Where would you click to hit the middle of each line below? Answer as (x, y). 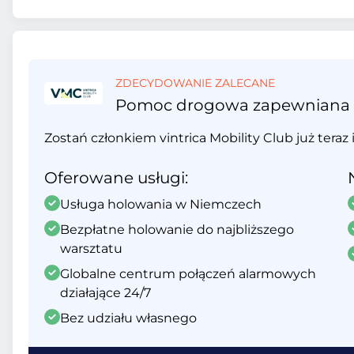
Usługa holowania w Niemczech (161, 204)
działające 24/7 (105, 293)
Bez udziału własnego (128, 318)
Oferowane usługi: (116, 178)
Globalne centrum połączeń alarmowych (188, 274)
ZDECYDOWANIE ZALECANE (195, 83)
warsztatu (91, 249)
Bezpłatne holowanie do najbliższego (177, 230)
